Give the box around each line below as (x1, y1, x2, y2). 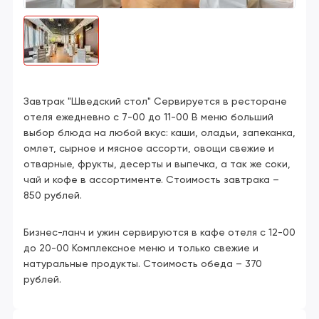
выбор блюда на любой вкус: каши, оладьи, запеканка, (23, 128, 296, 138)
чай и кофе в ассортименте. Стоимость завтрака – (23, 175, 279, 185)
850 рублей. (23, 191, 82, 201)
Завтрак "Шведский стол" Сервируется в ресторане (23, 97, 287, 107)
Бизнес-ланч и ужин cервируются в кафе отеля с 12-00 (23, 228, 296, 238)
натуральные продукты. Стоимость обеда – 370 (23, 259, 262, 269)
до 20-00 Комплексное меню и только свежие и (23, 244, 258, 253)
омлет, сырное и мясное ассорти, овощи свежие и (23, 144, 274, 154)
